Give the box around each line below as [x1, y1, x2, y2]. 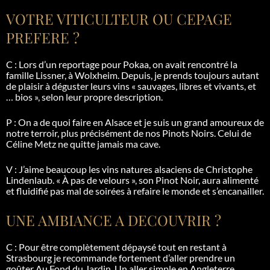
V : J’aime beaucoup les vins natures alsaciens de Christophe [6, 163, 253, 175]
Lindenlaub [6, 174, 52, 186]
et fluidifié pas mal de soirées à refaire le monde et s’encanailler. [6, 184, 264, 196]
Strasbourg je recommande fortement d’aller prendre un [6, 251, 235, 263]
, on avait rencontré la [149, 58, 237, 70]
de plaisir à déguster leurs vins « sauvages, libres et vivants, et [6, 80, 256, 92]
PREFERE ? [6, 27, 80, 47]
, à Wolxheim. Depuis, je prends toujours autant [64, 69, 259, 81]
